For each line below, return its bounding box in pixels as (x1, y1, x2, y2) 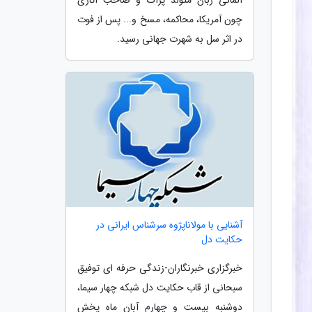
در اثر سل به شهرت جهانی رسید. (117, 31, 242, 47)
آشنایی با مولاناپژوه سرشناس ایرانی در (96, 217, 242, 233)
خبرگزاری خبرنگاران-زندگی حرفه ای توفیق (77, 260, 242, 276)
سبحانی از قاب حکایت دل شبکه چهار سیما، (77, 280, 242, 296)
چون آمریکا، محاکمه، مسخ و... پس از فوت (77, 11, 242, 27)
